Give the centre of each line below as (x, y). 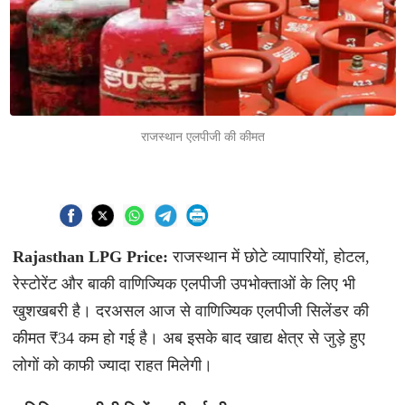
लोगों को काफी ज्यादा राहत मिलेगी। (114, 365)
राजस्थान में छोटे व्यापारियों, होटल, (271, 257)
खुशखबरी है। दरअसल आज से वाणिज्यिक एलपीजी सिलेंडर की (190, 311)
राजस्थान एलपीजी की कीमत (202, 137)
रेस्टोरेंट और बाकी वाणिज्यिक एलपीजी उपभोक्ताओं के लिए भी (184, 284)
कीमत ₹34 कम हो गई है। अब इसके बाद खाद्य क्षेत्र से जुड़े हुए (188, 338)
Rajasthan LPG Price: (92, 257)
